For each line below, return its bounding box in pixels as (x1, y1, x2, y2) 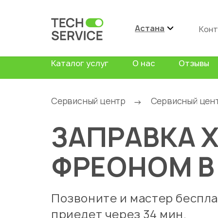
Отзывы (179, 58, 210, 69)
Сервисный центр (51, 95, 126, 107)
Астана (135, 23, 165, 34)
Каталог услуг (51, 58, 109, 69)
